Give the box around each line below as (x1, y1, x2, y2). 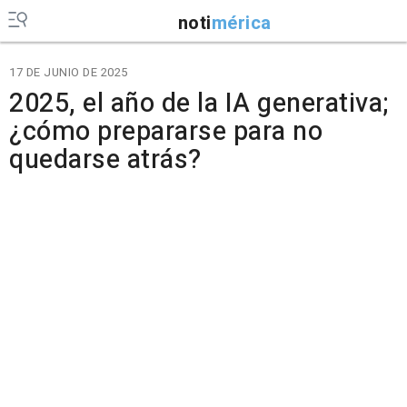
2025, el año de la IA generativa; (9, 84, 389, 123)
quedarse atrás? (9, 141, 202, 179)
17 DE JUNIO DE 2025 (9, 64, 128, 81)
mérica (211, 9, 272, 36)
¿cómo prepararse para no (9, 113, 323, 151)
